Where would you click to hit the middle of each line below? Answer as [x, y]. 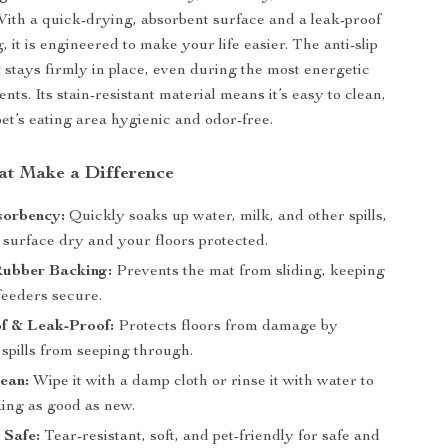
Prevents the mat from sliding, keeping [249, 272]
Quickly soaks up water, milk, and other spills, [226, 217]
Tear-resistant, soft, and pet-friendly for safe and [210, 437]
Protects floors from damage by [226, 327]
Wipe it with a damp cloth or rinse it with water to [202, 382]
